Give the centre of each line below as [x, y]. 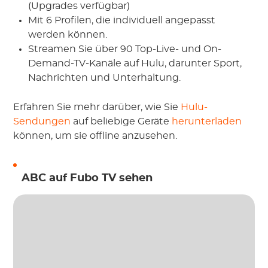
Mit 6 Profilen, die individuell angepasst [122, 20]
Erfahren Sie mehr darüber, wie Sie [97, 107]
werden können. [68, 34]
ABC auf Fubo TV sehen [87, 178]
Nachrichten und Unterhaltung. [105, 77]
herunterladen [207, 121]
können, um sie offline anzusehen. [95, 135]
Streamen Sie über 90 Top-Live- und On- [125, 49]
